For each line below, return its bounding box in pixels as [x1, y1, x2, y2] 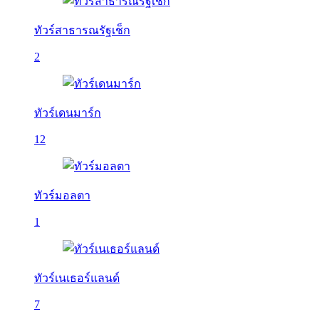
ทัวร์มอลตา [34, 189, 90, 202]
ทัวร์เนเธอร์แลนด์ [34, 272, 120, 284]
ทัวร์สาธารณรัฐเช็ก [34, 24, 130, 36]
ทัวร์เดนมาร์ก [34, 107, 101, 119]
